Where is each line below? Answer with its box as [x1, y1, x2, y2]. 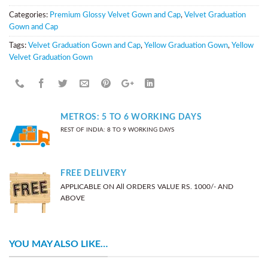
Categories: [9, 11, 50, 19]
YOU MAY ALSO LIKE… [9, 239, 108, 249]
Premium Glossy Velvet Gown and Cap [50, 11, 181, 19]
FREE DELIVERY [60, 169, 127, 178]
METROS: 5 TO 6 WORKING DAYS [60, 113, 202, 122]
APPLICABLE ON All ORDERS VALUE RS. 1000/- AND [60, 183, 233, 191]
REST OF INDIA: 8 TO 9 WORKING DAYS [60, 127, 174, 133]
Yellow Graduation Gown [144, 41, 228, 49]
